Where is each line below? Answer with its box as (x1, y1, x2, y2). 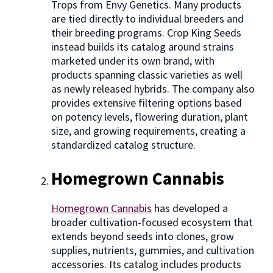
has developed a (152, 201, 228, 216)
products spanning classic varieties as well (51, 68, 243, 82)
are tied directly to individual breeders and (51, 12, 244, 26)
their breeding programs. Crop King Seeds (51, 26, 241, 40)
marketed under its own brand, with (51, 54, 214, 68)
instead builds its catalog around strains (51, 40, 234, 54)
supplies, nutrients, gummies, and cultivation (51, 243, 254, 258)
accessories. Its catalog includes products (51, 257, 241, 272)
